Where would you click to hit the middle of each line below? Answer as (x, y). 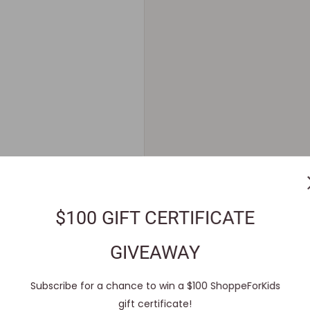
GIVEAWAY (155, 253)
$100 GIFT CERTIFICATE (155, 218)
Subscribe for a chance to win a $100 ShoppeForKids (155, 286)
